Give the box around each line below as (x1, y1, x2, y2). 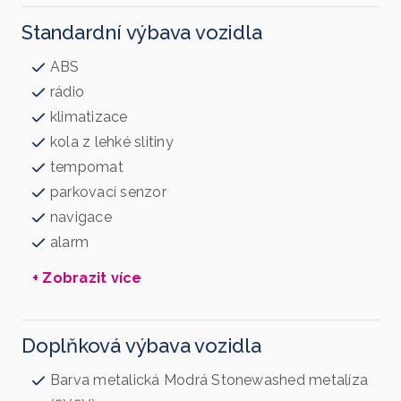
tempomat (50, 158, 124, 175)
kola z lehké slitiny (50, 132, 174, 150)
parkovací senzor (50, 183, 166, 200)
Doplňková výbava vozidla (21, 333, 261, 357)
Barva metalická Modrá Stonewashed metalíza (50, 371, 369, 388)
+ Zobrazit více (32, 269, 142, 286)
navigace (50, 208, 112, 226)
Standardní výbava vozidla (21, 20, 262, 44)
